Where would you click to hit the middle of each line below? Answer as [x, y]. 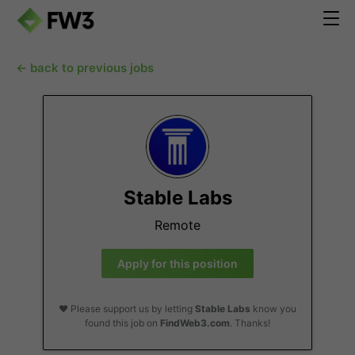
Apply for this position [177, 263]
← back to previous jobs [85, 68]
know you [273, 309]
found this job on [122, 323]
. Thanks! [250, 323]
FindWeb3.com [195, 323]
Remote [177, 225]
